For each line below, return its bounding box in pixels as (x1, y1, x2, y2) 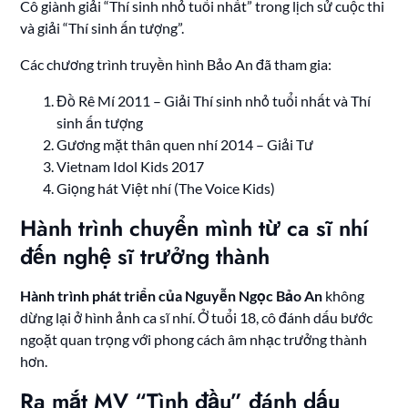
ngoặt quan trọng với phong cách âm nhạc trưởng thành (20, 331, 368, 349)
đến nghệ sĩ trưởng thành (20, 240, 270, 273)
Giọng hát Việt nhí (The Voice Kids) (56, 179, 276, 198)
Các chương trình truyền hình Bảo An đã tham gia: (20, 56, 332, 74)
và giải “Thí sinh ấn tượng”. (20, 19, 185, 37)
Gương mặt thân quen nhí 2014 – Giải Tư (56, 136, 314, 154)
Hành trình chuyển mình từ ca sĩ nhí (20, 212, 370, 245)
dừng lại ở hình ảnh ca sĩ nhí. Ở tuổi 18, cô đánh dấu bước (20, 309, 373, 327)
